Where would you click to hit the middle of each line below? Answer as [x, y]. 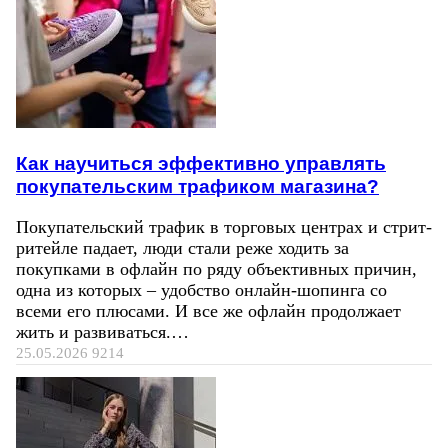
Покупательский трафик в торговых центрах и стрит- [224, 227]
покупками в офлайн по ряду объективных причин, [216, 269]
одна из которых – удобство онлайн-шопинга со [201, 290]
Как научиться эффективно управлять [201, 163]
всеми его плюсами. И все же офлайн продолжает [208, 311]
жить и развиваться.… [102, 332]
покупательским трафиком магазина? [197, 186]
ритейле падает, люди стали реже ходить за [182, 248]
